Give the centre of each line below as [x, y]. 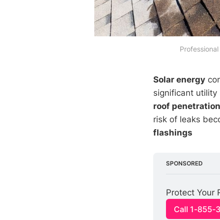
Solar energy [179, 80]
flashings [173, 133]
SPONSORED [184, 164]
